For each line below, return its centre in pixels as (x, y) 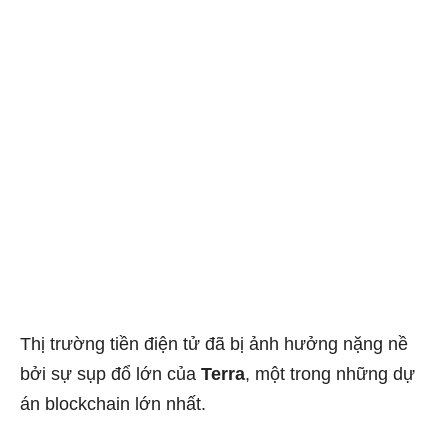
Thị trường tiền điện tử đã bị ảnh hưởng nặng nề (214, 344)
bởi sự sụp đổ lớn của (110, 374)
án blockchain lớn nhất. (113, 404)
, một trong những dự (330, 374)
